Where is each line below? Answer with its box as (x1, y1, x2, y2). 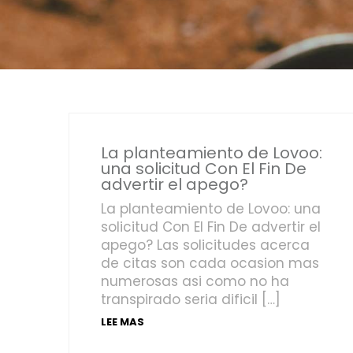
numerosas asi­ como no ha (101, 272, 289, 291)
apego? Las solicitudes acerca (101, 236, 310, 255)
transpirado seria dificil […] (101, 290, 281, 309)
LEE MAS (101, 314, 144, 329)
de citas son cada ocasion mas (101, 254, 319, 273)
